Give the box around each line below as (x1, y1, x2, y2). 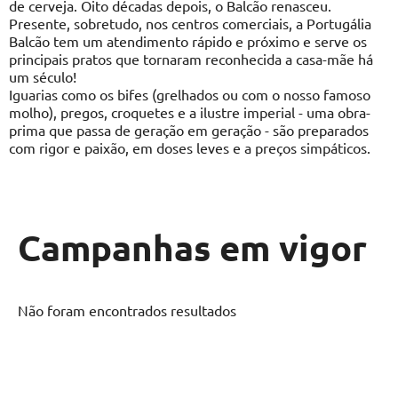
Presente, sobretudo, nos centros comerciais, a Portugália (9, 14, 371, 32)
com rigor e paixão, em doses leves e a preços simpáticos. (9, 139, 370, 156)
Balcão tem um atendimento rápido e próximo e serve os (9, 32, 367, 50)
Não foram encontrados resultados (18, 301, 236, 319)
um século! (9, 68, 76, 85)
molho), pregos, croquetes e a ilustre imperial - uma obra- (9, 103, 370, 121)
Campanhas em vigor (18, 224, 367, 270)
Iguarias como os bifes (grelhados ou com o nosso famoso (9, 85, 370, 103)
